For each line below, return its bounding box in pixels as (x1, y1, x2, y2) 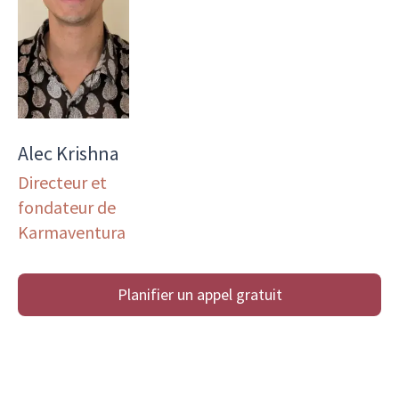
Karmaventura (18, 220, 126, 243)
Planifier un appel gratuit (117, 283, 282, 305)
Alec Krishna (18, 140, 119, 166)
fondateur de (18, 195, 116, 218)
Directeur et (18, 170, 107, 193)
